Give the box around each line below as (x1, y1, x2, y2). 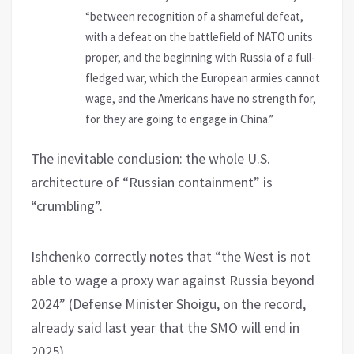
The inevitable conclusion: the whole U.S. (31, 149, 270, 168)
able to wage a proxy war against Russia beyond (31, 271, 314, 290)
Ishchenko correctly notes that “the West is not (31, 247, 311, 266)
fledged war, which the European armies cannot (85, 70, 320, 85)
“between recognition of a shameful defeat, (85, 8, 303, 24)
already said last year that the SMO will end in (31, 318, 299, 337)
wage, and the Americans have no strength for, (85, 90, 316, 106)
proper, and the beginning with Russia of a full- (85, 49, 315, 65)
